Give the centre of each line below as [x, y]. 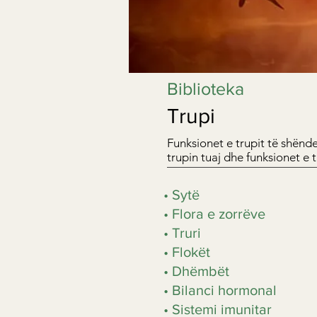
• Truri [182, 233]
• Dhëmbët [196, 271]
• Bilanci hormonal [220, 290]
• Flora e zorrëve [214, 214]
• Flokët [187, 252]
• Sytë [181, 195]
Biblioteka [206, 88]
